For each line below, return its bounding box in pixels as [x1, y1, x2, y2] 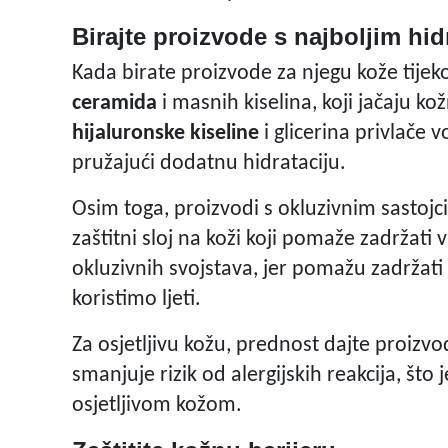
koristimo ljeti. [72, 288, 201, 312]
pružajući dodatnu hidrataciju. [72, 152, 346, 176]
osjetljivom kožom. [72, 394, 242, 418]
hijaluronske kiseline [72, 122, 259, 146]
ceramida [72, 92, 157, 116]
